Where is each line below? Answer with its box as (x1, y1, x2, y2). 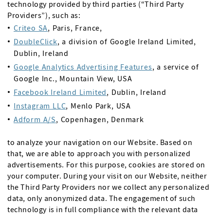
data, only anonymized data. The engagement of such (7, 193, 196, 203)
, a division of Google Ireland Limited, (57, 36, 197, 46)
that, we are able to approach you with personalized (7, 148, 191, 158)
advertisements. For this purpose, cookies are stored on (7, 160, 206, 169)
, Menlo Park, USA (66, 101, 133, 110)
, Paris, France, (48, 23, 103, 33)
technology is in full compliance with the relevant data (7, 204, 199, 214)
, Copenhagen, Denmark (56, 114, 146, 124)
